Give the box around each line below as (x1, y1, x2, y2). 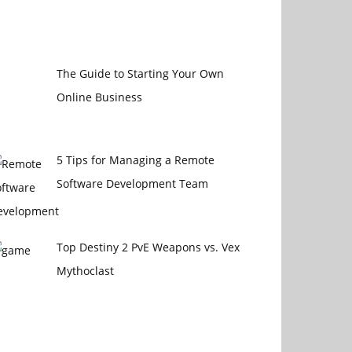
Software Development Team (56, 176, 208, 192)
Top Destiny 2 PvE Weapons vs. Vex (56, 240, 240, 255)
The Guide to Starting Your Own (56, 65, 224, 81)
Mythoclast (56, 263, 114, 279)
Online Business (56, 89, 142, 104)
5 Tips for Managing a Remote (56, 152, 214, 168)
